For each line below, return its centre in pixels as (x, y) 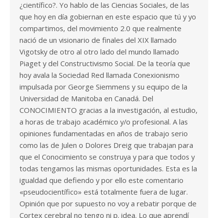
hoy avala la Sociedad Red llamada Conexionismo (100, 75)
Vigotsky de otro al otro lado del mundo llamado (99, 52)
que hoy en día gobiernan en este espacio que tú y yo (108, 17)
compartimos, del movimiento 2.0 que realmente (100, 28)
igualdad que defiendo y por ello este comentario (101, 180)
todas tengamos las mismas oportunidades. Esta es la (108, 169)
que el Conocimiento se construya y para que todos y (107, 157)
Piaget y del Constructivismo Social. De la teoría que (105, 64)
